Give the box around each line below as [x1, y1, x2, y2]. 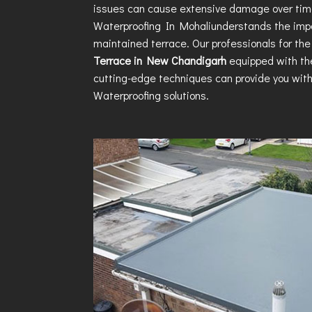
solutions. [161, 88, 210, 102]
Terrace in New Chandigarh [93, 53, 230, 68]
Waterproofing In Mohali [93, 18, 212, 33]
